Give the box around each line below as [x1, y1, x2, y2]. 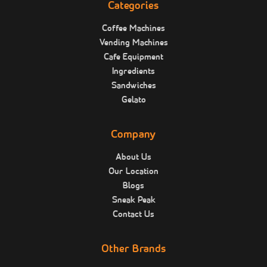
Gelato [121, 92, 146, 109]
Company [111, 125, 156, 146]
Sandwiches [111, 78, 156, 95]
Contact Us [113, 207, 154, 223]
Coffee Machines [102, 21, 165, 38]
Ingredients [112, 64, 155, 80]
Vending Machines [99, 35, 168, 52]
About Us [116, 150, 151, 166]
